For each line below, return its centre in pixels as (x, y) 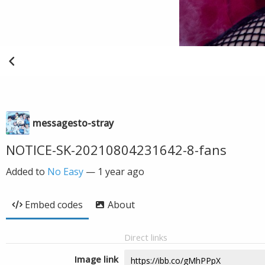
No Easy (65, 172)
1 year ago (121, 172)
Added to (27, 172)
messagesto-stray (73, 123)
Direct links (146, 237)
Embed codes (54, 205)
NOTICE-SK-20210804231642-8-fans (116, 150)
